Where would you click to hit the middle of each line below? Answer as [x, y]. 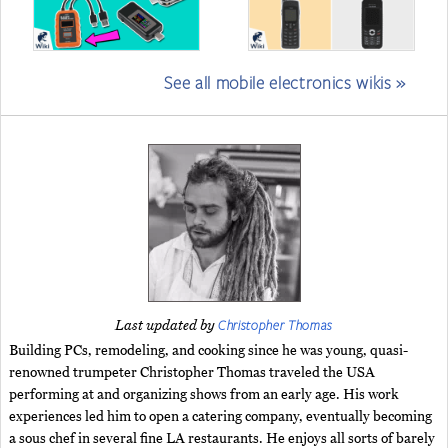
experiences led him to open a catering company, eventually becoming [220, 416]
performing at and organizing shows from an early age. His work [204, 394]
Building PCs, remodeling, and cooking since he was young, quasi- [208, 350]
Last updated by [166, 325]
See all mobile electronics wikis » [285, 81]
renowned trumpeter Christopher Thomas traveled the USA [192, 372]
